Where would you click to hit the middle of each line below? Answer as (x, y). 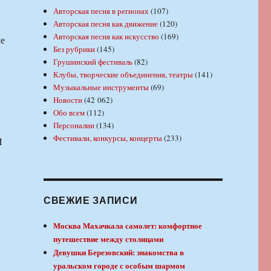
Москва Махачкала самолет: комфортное (128, 226)
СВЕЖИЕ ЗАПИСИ (90, 200)
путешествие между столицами (109, 239)
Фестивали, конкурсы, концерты (108, 138)
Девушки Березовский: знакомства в (119, 252)
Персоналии (74, 126)
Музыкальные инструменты (101, 87)
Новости (68, 100)
